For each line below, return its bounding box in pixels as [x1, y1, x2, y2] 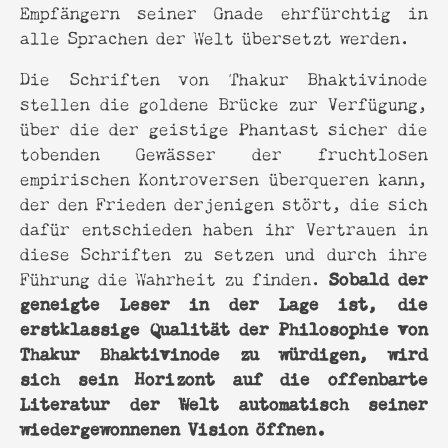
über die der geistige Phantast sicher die [20, 113, 428, 141]
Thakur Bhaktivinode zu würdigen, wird [20, 337, 428, 366]
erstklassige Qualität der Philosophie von [20, 312, 428, 341]
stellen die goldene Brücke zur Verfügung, [20, 88, 428, 116]
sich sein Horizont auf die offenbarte [20, 362, 428, 391]
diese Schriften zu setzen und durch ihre [20, 238, 428, 266]
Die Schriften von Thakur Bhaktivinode [20, 63, 428, 91]
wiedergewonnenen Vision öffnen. [20, 412, 326, 441]
